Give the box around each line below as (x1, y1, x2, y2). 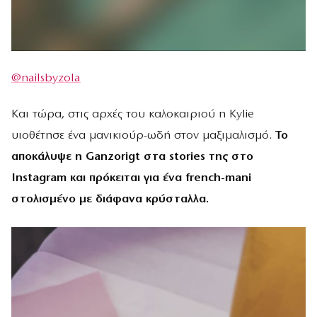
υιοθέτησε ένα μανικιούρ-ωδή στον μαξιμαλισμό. (11, 129, 275, 142)
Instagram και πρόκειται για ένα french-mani (11, 171, 251, 184)
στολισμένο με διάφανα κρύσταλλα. (11, 192, 209, 205)
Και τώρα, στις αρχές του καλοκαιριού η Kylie (11, 108, 254, 120)
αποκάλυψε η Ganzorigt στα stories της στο (11, 150, 253, 163)
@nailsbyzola (11, 71, 81, 84)
